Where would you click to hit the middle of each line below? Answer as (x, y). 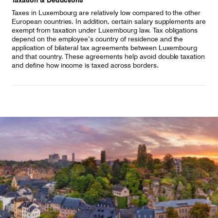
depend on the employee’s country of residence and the (98, 39)
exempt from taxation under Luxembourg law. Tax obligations (105, 30)
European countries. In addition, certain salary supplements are (109, 21)
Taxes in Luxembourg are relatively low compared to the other (106, 13)
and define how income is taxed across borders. (85, 65)
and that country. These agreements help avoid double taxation (109, 56)
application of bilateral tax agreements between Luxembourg (105, 48)
